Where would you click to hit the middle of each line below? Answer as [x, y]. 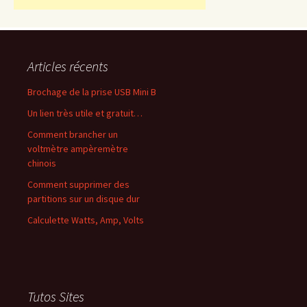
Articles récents [68, 66]
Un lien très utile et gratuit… [85, 113]
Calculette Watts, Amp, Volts [86, 220]
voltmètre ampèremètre [78, 149]
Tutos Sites [56, 296]
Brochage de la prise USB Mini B [92, 92]
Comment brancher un [73, 134]
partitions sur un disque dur [84, 199]
